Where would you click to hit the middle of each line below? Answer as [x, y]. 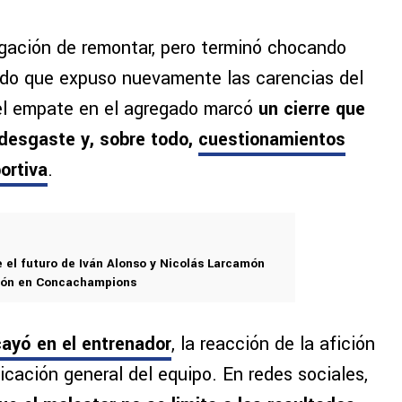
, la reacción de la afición [273, 345]
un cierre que [312, 109]
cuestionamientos [272, 140]
